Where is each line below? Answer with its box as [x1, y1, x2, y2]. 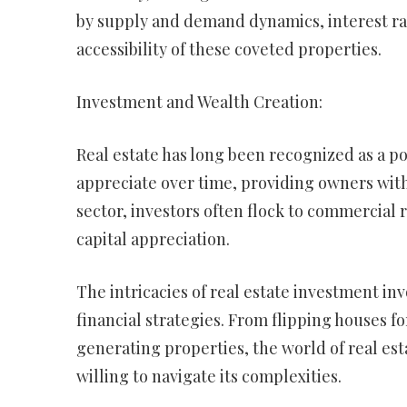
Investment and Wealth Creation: [75, 91, 323, 113]
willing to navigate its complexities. [75, 365, 342, 387]
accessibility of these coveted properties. [75, 38, 382, 60]
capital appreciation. [75, 228, 230, 250]
